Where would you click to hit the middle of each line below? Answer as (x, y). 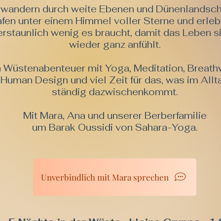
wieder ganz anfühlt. (115, 45)
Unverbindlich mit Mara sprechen (105, 177)
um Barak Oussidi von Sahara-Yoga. (115, 128)
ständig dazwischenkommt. (115, 92)
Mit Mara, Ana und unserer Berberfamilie (115, 116)
